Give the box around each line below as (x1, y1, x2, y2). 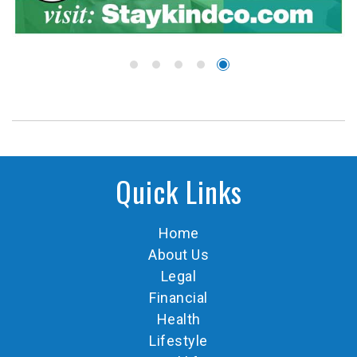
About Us (148, 246, 209, 264)
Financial (149, 289, 208, 307)
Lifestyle (149, 332, 208, 350)
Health (156, 311, 201, 328)
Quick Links (115, 170, 242, 213)
